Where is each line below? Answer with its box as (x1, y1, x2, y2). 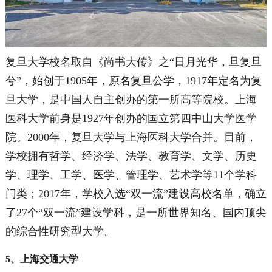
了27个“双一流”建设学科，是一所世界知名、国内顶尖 (5, 206, 267, 219)
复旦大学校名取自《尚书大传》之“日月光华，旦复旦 (5, 55, 262, 68)
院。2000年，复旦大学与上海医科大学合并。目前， (5, 131, 257, 143)
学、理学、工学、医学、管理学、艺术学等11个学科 (5, 168, 257, 181)
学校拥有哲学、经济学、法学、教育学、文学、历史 (5, 149, 257, 162)
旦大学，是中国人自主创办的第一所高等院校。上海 (5, 93, 257, 106)
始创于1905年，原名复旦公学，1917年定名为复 (32, 74, 262, 87)
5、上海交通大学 (5, 253, 78, 264)
